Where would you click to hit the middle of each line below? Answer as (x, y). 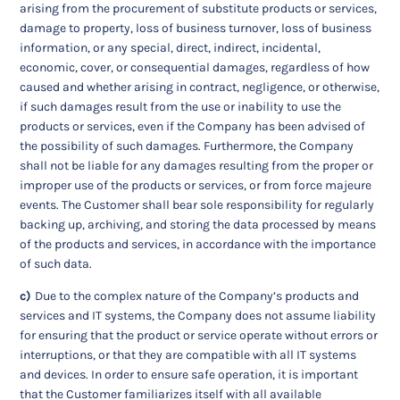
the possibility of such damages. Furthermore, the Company (187, 146)
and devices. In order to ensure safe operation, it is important (189, 375)
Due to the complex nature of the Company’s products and (197, 296)
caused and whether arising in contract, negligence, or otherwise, (200, 87)
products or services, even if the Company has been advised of (193, 127)
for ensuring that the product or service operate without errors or (199, 336)
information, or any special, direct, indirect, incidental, (171, 48)
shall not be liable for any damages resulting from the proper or (197, 166)
